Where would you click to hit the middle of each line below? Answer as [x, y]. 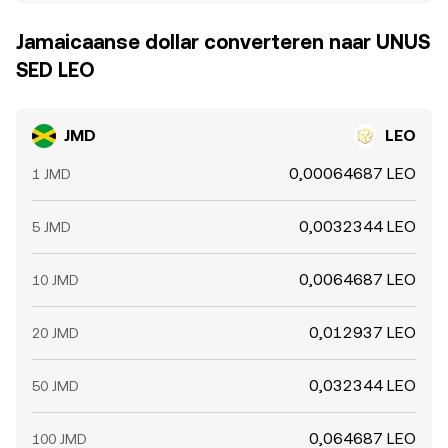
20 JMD [55, 333]
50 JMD [55, 386]
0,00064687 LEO [352, 173]
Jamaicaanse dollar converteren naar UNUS [223, 42]
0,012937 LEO [362, 332]
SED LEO [55, 70]
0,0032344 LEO [357, 226]
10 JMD [55, 280]
